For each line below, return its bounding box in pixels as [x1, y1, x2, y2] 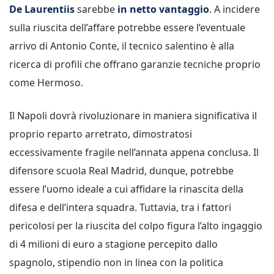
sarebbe [75, 2, 117, 16]
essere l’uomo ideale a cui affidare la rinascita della [9, 182, 243, 196]
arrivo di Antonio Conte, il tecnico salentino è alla [9, 39, 234, 53]
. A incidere [209, 2, 260, 16]
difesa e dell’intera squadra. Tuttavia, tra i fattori [9, 200, 231, 214]
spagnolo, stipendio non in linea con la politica [9, 255, 223, 269]
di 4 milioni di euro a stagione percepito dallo [9, 237, 218, 251]
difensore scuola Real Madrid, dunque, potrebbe [9, 163, 234, 177]
